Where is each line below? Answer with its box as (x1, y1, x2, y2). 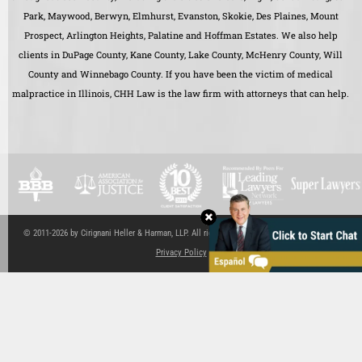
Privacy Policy (155, 247, 207, 259)
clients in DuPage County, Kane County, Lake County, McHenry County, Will (19, 48, 343, 61)
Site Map (259, 228, 290, 239)
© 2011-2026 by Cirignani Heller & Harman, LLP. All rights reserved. (23, 228, 259, 239)
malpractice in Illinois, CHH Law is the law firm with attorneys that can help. (12, 87, 350, 100)
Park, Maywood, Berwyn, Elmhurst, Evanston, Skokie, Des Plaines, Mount (23, 10, 339, 23)
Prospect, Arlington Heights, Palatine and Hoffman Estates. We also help (23, 29, 338, 42)
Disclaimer (297, 228, 335, 239)
